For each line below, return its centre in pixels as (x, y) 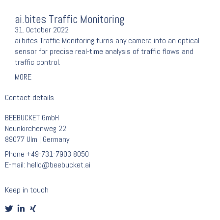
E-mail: (16, 165)
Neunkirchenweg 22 (36, 129)
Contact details (29, 98)
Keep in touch (27, 190)
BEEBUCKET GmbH (32, 118)
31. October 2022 (42, 30)
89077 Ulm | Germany (37, 139)
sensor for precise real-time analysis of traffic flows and (104, 52)
